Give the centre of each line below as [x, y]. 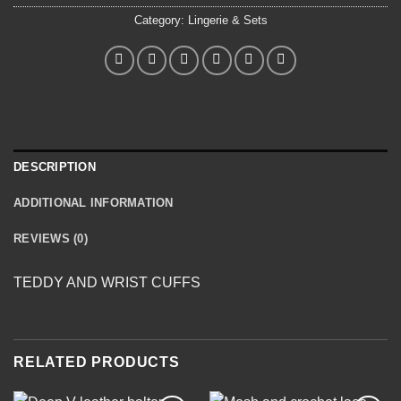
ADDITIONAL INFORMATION [94, 202]
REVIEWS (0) [51, 238]
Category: [161, 20]
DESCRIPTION [55, 166]
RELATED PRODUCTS [97, 362]
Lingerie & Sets [227, 20]
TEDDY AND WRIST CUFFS [107, 282]
